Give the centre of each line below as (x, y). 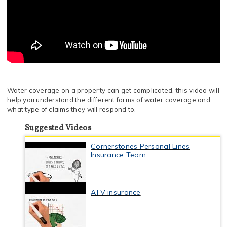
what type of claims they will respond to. (72, 109)
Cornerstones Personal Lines (140, 146)
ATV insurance (116, 192)
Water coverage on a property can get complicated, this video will (113, 90)
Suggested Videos (58, 128)
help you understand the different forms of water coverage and (109, 100)
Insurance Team (118, 155)
